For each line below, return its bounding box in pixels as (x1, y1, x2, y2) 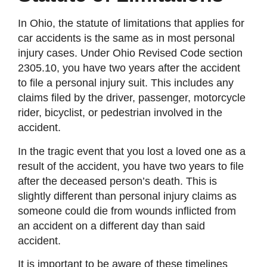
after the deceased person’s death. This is (18, 175, 217, 187)
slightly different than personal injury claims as (18, 190, 237, 202)
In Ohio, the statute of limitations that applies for (18, 17, 244, 30)
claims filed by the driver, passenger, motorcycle (18, 92, 246, 104)
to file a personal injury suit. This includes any (18, 77, 234, 89)
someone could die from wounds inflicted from (18, 204, 236, 217)
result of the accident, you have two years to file (18, 160, 244, 172)
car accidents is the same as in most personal (18, 32, 235, 45)
